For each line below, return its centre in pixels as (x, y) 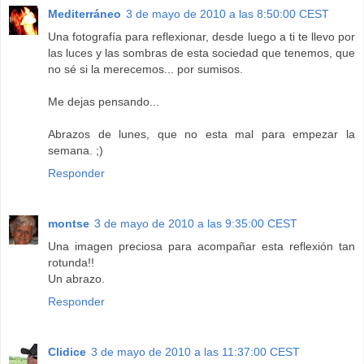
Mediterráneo (84, 14)
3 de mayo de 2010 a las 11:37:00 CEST (195, 352)
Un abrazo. (76, 279)
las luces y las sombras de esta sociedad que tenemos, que (201, 53)
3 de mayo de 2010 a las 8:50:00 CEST (227, 14)
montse (69, 224)
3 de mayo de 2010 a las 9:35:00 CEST (196, 224)
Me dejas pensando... (104, 102)
